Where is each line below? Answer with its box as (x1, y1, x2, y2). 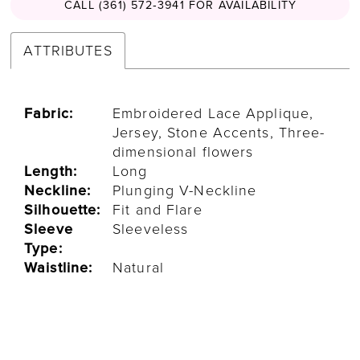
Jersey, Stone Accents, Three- (112, 121, 325, 143)
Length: (24, 160, 77, 182)
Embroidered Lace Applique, (112, 102, 314, 124)
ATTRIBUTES (23, 39, 112, 61)
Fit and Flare (112, 198, 202, 220)
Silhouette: (24, 198, 101, 220)
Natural (112, 256, 164, 278)
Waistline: (24, 256, 93, 278)
